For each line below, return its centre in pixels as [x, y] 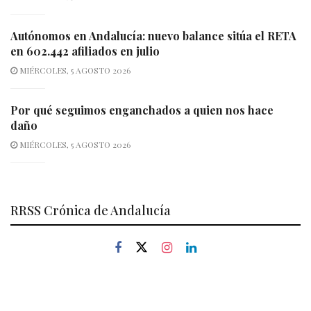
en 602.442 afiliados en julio [85, 51]
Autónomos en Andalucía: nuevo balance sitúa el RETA [153, 35]
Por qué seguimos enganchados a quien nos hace [142, 110]
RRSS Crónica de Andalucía [91, 210]
